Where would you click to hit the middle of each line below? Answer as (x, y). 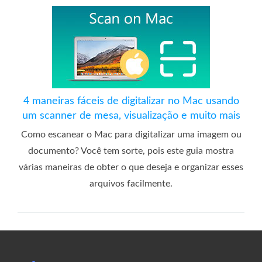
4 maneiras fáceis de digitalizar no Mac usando (131, 101)
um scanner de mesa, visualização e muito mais (131, 116)
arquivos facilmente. (131, 183)
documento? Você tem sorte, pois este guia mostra (131, 151)
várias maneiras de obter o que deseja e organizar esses (131, 167)
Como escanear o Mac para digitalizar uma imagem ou (131, 134)
